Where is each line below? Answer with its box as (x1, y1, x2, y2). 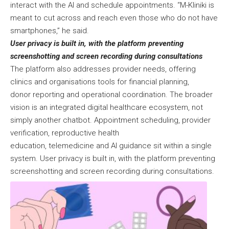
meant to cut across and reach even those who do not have (10, 13, 218, 22)
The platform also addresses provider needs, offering (10, 64, 196, 74)
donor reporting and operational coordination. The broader (10, 89, 213, 99)
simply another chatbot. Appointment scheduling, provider (10, 115, 211, 125)
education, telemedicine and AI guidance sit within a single (10, 141, 212, 150)
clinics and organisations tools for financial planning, (10, 77, 189, 86)
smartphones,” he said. (10, 26, 91, 35)
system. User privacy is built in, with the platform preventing (10, 153, 215, 163)
